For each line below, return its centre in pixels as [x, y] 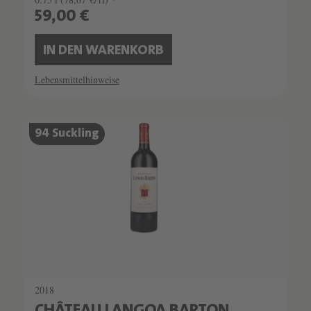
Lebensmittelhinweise [77, 79]
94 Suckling [67, 134]
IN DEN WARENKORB [103, 51]
